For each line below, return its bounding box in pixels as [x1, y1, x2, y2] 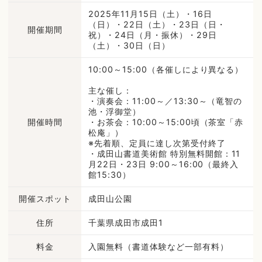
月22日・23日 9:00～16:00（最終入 [88, 158, 239, 169]
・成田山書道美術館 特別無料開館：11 [88, 148, 241, 158]
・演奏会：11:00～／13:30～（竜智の [88, 95, 243, 106]
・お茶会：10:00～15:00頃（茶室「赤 [88, 116, 244, 127]
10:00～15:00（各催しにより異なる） [88, 64, 244, 74]
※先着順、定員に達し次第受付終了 [88, 137, 226, 148]
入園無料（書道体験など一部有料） [88, 241, 229, 251]
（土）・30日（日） [88, 40, 170, 50]
